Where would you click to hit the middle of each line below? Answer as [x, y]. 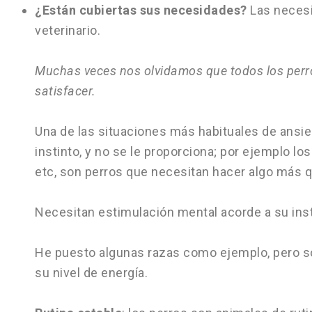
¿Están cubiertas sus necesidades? [141, 10]
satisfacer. [65, 91]
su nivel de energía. [91, 273]
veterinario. [68, 30]
